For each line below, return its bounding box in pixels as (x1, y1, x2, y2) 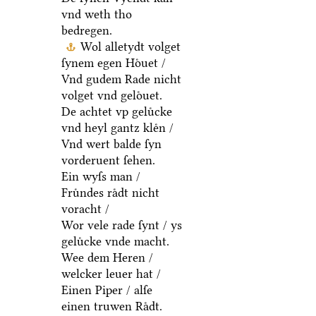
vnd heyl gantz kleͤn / (61, 121, 174, 135)
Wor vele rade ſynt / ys (61, 218, 182, 233)
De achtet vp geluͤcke (61, 104, 172, 119)
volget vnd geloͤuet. (61, 88, 162, 103)
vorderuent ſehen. (61, 153, 155, 168)
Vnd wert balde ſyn (61, 137, 162, 152)
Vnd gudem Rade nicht (61, 72, 181, 87)
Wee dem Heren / (61, 250, 153, 265)
